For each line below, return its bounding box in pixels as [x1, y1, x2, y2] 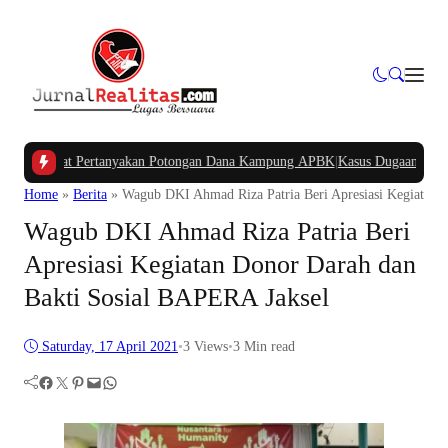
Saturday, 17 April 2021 [42, 339, 178, 355]
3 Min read [233, 339, 295, 355]
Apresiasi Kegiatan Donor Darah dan [24, 249, 416, 279]
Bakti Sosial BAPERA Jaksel [24, 282, 329, 312]
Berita [73, 186, 107, 202]
